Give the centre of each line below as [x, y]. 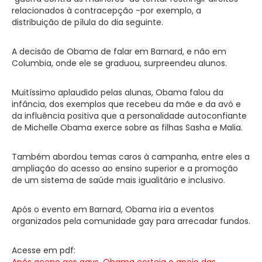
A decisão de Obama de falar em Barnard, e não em [119, 51]
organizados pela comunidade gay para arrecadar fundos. [131, 221]
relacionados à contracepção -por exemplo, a [106, 10]
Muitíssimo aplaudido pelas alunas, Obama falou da [118, 92]
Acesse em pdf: [44, 250]
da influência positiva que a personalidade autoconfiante [129, 116]
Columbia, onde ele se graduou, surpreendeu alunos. [119, 63]
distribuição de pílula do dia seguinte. [87, 22]
